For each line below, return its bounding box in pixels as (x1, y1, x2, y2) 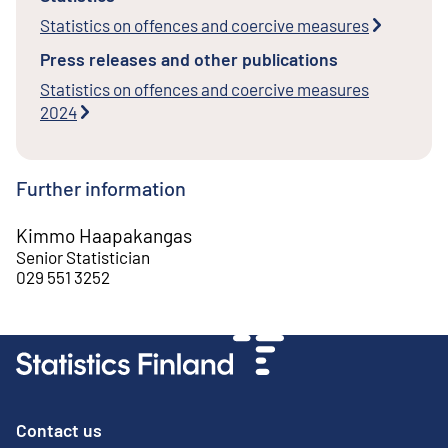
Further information (16, 176, 186, 201)
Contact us (16, 419, 102, 442)
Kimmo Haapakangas (16, 224, 192, 248)
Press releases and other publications (40, 47, 338, 70)
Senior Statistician (16, 247, 150, 268)
